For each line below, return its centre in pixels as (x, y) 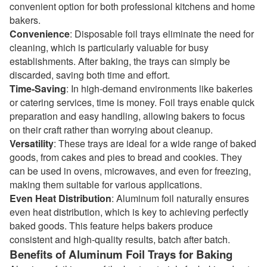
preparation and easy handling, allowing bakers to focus (127, 116)
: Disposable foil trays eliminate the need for (162, 34)
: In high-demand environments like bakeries (159, 89)
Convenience (40, 34)
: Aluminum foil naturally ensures (180, 198)
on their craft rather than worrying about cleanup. (111, 130)
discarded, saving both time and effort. (90, 75)
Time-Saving (38, 89)
